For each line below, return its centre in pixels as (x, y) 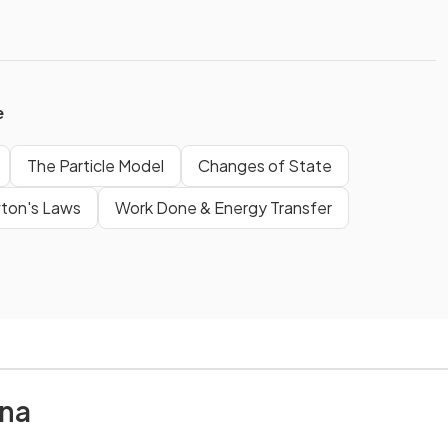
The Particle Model (95, 165)
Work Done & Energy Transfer (223, 207)
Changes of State (265, 165)
